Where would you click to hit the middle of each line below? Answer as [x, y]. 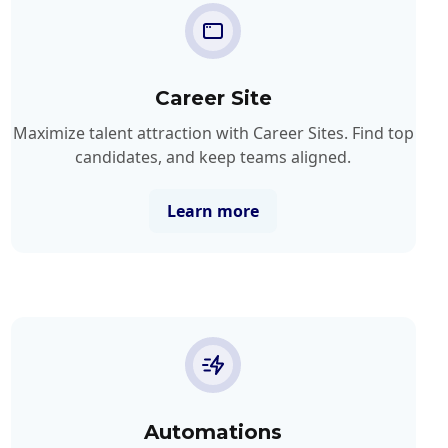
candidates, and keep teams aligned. [213, 156]
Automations [213, 431]
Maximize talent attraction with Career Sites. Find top [213, 132]
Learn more [213, 210]
